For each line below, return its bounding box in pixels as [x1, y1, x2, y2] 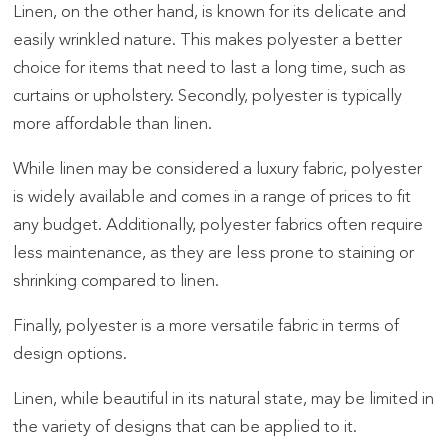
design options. [13, 345, 128, 363]
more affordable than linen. [13, 115, 213, 133]
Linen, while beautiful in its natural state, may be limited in [13, 390, 435, 408]
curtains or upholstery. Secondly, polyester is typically [13, 87, 403, 105]
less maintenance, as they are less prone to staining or [13, 244, 415, 262]
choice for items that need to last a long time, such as [13, 59, 407, 77]
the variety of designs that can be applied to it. [13, 418, 358, 436]
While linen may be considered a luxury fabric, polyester [13, 160, 423, 178]
